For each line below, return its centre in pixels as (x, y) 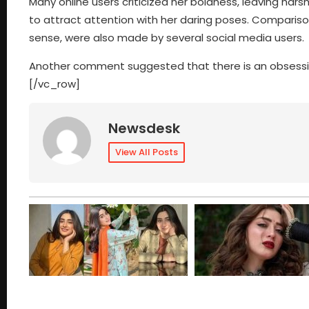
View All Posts (147, 152)
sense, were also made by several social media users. (167, 38)
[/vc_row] (54, 83)
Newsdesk (144, 128)
